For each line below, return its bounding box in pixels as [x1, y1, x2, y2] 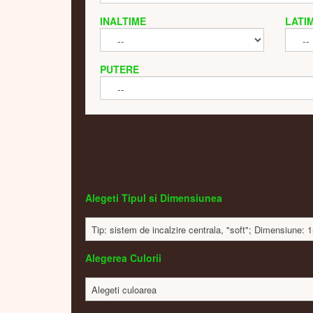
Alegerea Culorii [85, 250, 161, 265]
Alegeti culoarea [92, 282, 156, 296]
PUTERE [100, 61, 139, 76]
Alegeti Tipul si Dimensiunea [85, 190, 222, 205]
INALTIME [100, 13, 146, 28]
